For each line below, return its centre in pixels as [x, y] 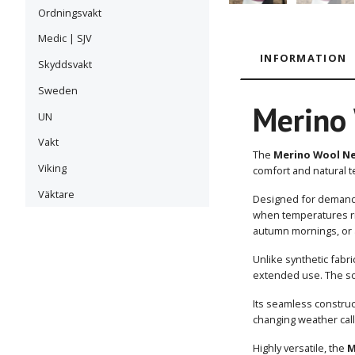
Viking [52, 168]
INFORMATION [303, 57]
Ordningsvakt [70, 12]
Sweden [58, 90]
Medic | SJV [65, 38]
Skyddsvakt [65, 65]
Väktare [56, 195]
